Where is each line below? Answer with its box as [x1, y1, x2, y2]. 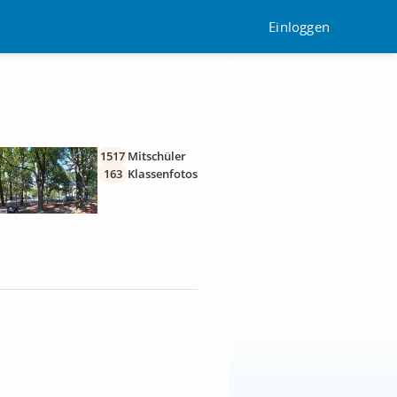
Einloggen [269, 17, 330, 35]
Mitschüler [128, 148, 186, 164]
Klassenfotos [128, 166, 198, 182]
